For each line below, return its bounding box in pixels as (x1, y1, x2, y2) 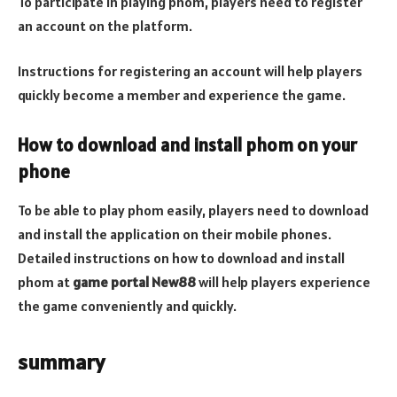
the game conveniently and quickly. (18, 297, 237, 315)
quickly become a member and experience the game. (18, 86, 346, 105)
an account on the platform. (18, 16, 192, 35)
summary (18, 348, 105, 377)
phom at (18, 273, 73, 292)
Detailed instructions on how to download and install (18, 249, 345, 268)
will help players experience (196, 273, 370, 292)
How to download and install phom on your (18, 133, 357, 157)
